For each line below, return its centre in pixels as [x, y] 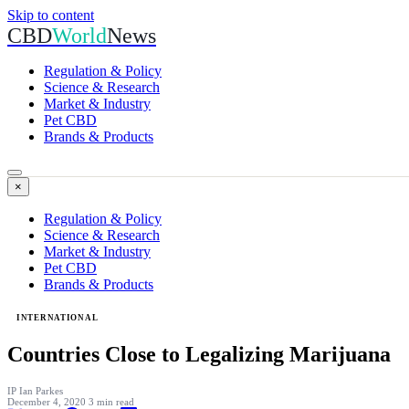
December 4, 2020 [48, 401]
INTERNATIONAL [58, 318]
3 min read [111, 401]
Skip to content [51, 15]
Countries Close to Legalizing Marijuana [199, 354]
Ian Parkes [41, 390]
